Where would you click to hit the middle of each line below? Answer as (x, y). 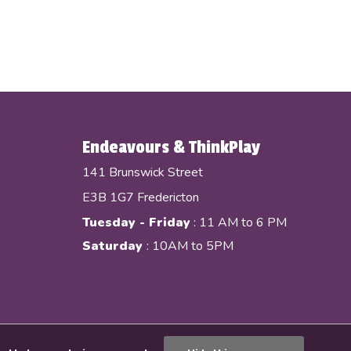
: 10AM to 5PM (190, 246)
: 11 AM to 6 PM (238, 222)
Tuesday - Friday (136, 222)
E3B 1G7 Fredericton (140, 197)
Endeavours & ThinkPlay (171, 147)
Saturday (114, 246)
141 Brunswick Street (142, 172)
